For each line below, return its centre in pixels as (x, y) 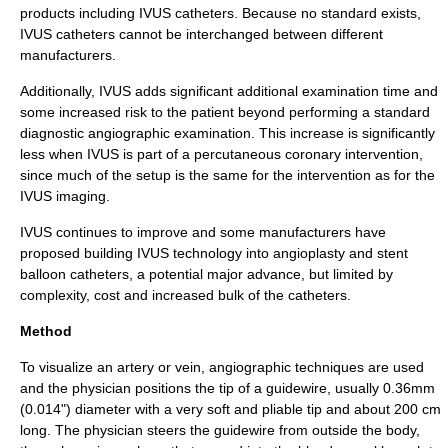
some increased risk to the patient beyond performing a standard (225, 112)
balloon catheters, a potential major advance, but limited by (206, 274)
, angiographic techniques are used (312, 367)
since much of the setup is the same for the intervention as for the (227, 175)
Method (46, 331)
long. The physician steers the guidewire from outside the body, (220, 430)
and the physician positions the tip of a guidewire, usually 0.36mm (227, 388)
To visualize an (68, 367)
